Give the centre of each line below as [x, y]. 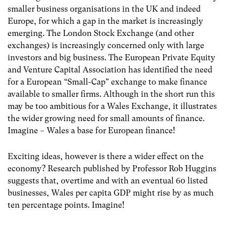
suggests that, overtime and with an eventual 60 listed [108, 180]
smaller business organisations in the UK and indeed [104, 9]
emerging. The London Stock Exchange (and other [101, 33]
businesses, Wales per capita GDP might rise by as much [111, 193]
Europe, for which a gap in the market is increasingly [105, 21]
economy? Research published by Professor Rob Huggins [112, 168]
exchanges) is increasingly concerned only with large [106, 45]
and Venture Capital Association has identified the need [110, 69]
